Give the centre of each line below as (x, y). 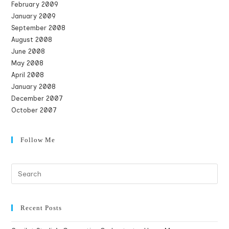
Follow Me (38, 140)
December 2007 (37, 98)
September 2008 (39, 28)
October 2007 (34, 110)
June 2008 (28, 51)
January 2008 (34, 87)
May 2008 (28, 63)
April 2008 (28, 75)
